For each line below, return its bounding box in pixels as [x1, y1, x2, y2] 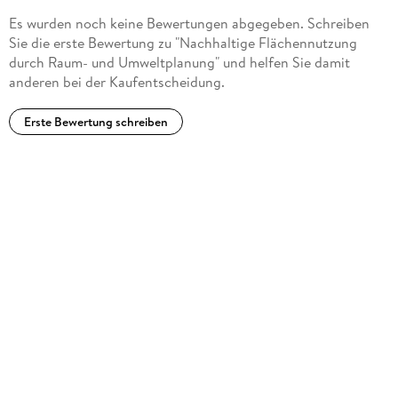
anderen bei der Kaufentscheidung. [8, 72, 225, 92]
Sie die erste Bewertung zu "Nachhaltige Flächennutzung [8, 33, 357, 53]
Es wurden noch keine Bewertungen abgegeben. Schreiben [8, 13, 370, 34]
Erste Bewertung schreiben [23, 113, 168, 131]
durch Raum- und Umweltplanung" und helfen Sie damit [8, 52, 350, 73]
